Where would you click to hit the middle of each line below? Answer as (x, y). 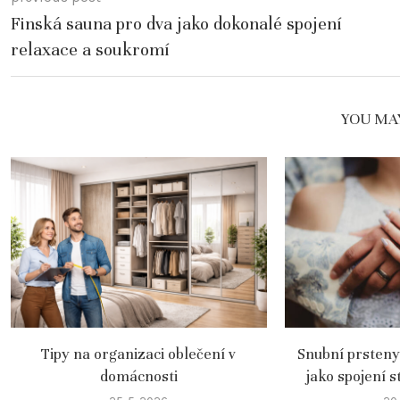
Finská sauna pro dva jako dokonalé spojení (176, 23)
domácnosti (138, 377)
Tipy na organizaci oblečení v (139, 354)
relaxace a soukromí (90, 49)
